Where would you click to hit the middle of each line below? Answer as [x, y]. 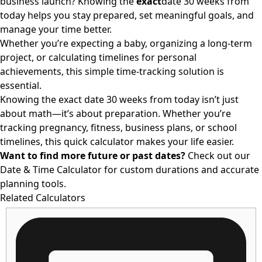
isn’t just [219, 99]
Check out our [218, 156]
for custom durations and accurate [180, 170]
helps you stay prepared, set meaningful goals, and [139, 15]
